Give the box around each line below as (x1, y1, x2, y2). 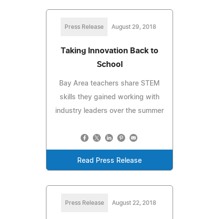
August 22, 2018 (111, 199, 156, 206)
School (96, 60, 123, 68)
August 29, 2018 (111, 23, 156, 30)
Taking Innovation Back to (61, 46, 158, 55)
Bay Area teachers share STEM (59, 80, 160, 87)
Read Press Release (77, 157, 142, 164)
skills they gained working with (60, 93, 159, 101)
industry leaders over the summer (55, 107, 164, 114)
